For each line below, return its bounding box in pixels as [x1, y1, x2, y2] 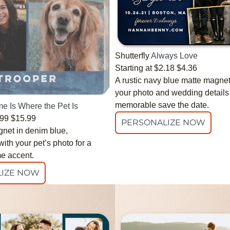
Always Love [151, 51, 198, 61]
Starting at [115, 64, 152, 73]
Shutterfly [115, 51, 149, 61]
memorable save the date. [115, 101, 209, 110]
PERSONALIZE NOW [121, 118, 205, 128]
